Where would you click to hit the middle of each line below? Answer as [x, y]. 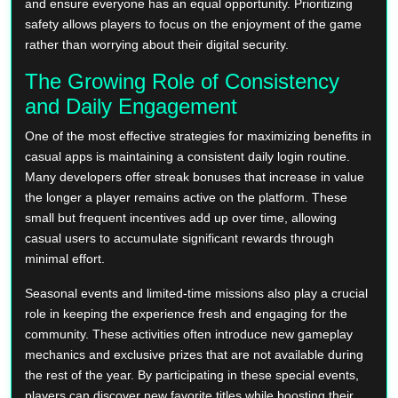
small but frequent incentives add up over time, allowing [181, 217]
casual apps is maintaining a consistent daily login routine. [187, 156]
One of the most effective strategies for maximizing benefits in [198, 135]
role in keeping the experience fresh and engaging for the [186, 313]
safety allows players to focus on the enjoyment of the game [193, 24]
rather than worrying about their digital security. [157, 44]
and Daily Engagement [131, 106]
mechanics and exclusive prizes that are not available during [194, 354]
